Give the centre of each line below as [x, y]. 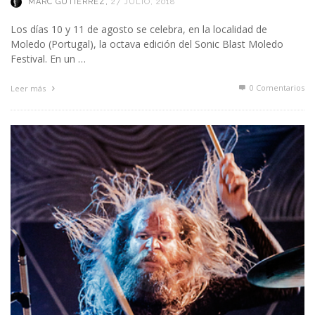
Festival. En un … [48, 59]
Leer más [29, 89]
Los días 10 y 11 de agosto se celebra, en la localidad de [139, 30]
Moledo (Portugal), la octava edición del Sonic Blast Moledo [147, 44]
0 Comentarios [276, 88]
